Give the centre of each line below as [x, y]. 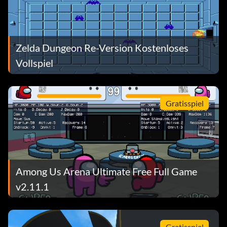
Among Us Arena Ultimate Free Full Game [106, 171]
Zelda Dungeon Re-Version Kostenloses [102, 47]
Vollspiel [34, 63]
